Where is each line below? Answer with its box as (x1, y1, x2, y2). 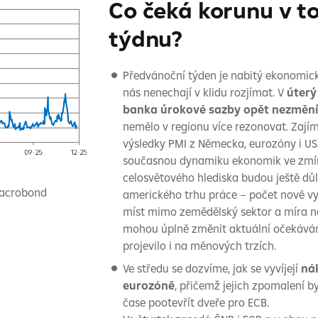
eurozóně (122, 278, 175, 292)
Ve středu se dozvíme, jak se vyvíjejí (122, 261, 298, 275)
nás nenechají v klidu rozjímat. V (122, 85, 284, 99)
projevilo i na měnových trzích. (122, 238, 276, 253)
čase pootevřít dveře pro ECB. (122, 295, 269, 309)
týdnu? (108, 24, 183, 53)
